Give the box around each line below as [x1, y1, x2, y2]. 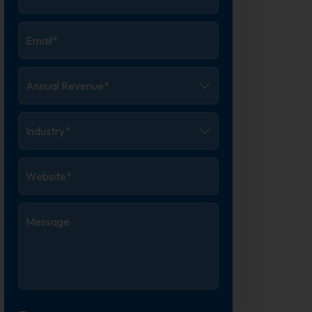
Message [18, 203, 73, 219]
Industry [18, 112, 70, 128]
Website [18, 157, 69, 173]
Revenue [18, 83, 72, 99]
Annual [18, 67, 62, 83]
